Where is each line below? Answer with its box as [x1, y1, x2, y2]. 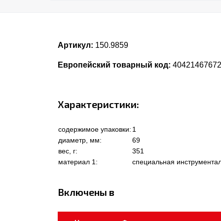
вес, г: [58, 147, 77, 155]
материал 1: [58, 158, 98, 166]
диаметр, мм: [58, 136, 102, 145]
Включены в [58, 186, 114, 198]
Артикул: [58, 41, 93, 50]
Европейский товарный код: [58, 61, 171, 70]
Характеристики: [58, 98, 139, 110]
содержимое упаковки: [58, 125, 131, 134]
